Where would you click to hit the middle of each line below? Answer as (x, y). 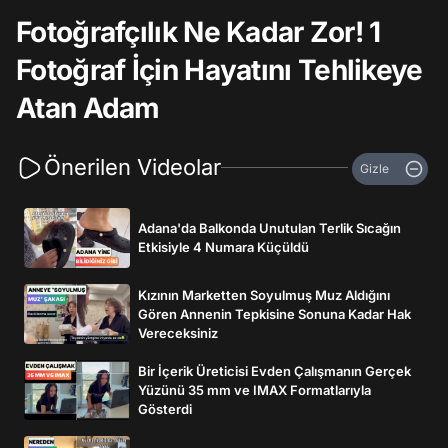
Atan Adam (88, 108)
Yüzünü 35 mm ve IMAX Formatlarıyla (254, 389)
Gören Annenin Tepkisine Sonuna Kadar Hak (274, 313)
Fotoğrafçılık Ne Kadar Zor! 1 (198, 32)
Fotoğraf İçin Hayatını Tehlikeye (219, 70)
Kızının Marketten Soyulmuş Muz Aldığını (264, 294)
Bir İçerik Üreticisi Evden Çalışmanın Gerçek (274, 370)
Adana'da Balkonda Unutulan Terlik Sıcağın (269, 228)
